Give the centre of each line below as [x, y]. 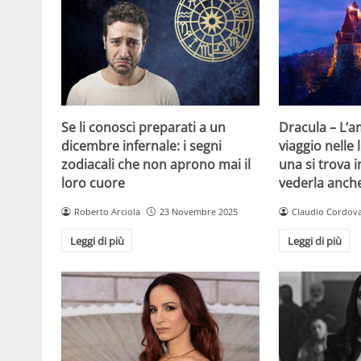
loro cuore [93, 183]
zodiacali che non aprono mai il [156, 165]
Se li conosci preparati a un [143, 128]
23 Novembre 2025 [198, 212]
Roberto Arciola [107, 212]
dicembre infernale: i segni [141, 146]
